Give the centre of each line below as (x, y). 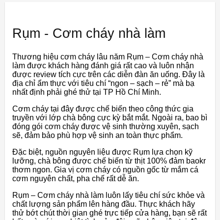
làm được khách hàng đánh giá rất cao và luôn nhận (103, 66)
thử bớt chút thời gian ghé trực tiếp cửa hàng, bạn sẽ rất (110, 213)
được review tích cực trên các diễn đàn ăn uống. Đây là (109, 74)
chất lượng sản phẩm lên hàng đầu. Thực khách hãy (104, 204)
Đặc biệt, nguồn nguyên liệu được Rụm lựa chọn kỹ (102, 152)
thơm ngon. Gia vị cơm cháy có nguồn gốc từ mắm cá (105, 170)
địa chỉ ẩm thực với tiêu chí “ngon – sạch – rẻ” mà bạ (103, 83)
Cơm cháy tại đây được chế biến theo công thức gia (103, 109)
